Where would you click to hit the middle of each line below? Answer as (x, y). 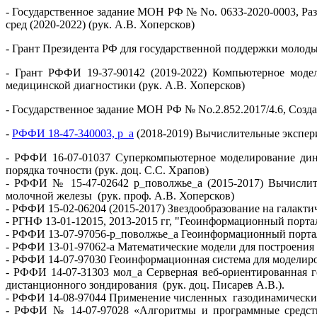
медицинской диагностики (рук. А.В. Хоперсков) (125, 85)
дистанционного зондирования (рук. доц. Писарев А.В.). (148, 284)
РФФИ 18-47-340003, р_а (73, 133)
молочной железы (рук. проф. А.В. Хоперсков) (120, 195)
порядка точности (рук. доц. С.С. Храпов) (107, 170)
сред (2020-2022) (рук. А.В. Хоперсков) (100, 24)
